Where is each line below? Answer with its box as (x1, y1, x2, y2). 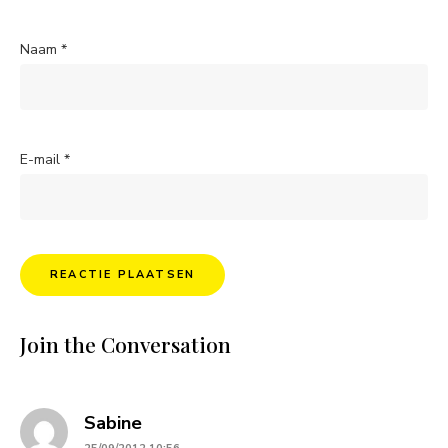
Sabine (84, 411, 142, 435)
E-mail (20, 150, 64, 169)
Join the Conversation (20, 330, 231, 358)
